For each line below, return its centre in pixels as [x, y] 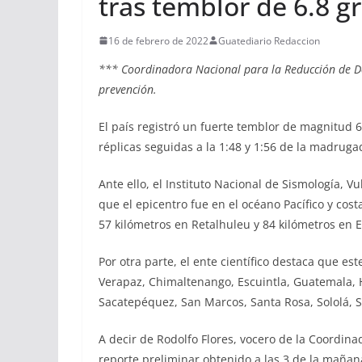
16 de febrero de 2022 [158, 40]
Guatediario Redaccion [269, 40]
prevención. [128, 89]
